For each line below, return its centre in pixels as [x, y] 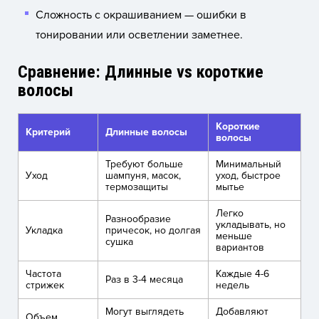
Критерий [48, 132]
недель [232, 286]
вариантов [240, 248]
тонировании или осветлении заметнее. [139, 35]
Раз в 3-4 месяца [144, 280]
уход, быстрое [248, 176]
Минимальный [249, 164]
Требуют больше [144, 164]
